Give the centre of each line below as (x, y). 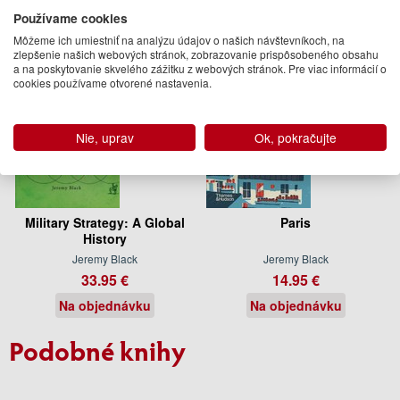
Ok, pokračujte (296, 137)
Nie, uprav (104, 137)
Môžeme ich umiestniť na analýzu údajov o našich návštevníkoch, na (179, 39)
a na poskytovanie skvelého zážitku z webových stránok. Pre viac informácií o (200, 68)
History (104, 238)
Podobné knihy (97, 350)
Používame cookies (71, 17)
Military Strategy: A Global (104, 222)
